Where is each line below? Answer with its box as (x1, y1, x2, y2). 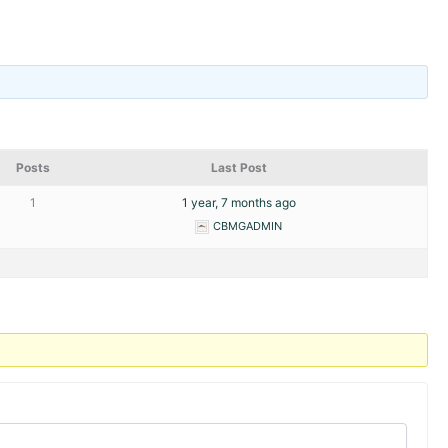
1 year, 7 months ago (181, 194, 296, 210)
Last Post (210, 159, 267, 175)
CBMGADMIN (213, 218, 283, 233)
